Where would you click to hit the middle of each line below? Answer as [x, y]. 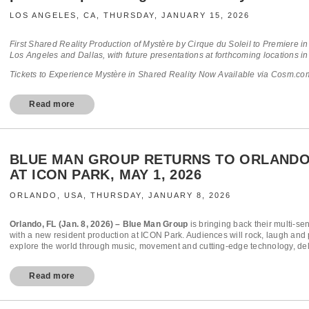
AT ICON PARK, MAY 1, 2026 [106, 174]
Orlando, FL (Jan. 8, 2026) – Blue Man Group [100, 224]
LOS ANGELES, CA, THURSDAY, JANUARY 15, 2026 [130, 15]
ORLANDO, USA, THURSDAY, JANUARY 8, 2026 [120, 195]
